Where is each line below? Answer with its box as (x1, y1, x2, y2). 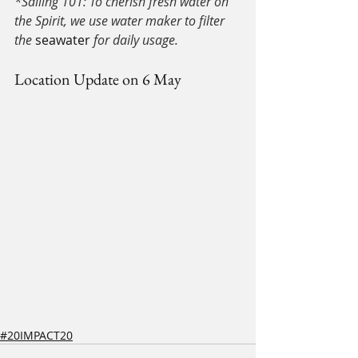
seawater (35, 31, 90, 50)
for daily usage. (90, 31, 178, 50)
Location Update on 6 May (14, 69, 181, 90)
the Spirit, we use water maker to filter (14, 12, 228, 30)
